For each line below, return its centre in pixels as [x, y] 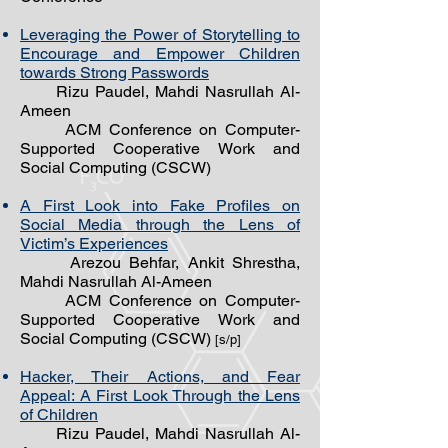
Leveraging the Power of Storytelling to [160, 34]
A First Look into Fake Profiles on [160, 205]
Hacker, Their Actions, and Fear [160, 376]
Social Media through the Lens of [160, 224]
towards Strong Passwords [114, 72]
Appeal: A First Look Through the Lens [160, 395]
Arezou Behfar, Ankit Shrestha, [160, 262]
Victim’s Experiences [94, 243]
